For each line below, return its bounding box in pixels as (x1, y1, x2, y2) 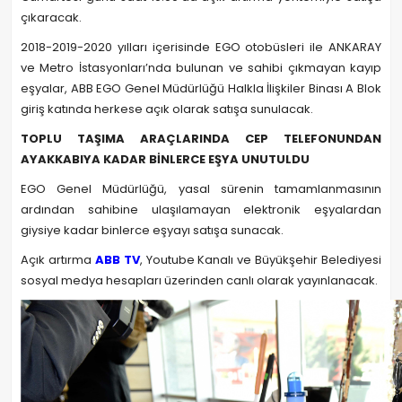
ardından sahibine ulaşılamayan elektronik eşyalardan (21, 201, 381, 218)
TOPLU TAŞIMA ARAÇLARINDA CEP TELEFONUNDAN (21, 130, 381, 147)
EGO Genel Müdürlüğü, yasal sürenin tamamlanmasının (21, 180, 381, 197)
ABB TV (94, 251, 140, 268)
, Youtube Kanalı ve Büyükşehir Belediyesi (139, 251, 381, 268)
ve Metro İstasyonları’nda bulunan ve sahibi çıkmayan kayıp (21, 59, 381, 76)
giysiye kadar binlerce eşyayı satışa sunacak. (21, 222, 284, 239)
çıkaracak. (21, 9, 82, 26)
